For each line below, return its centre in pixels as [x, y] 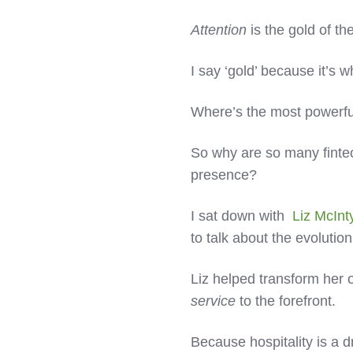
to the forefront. [286, 301]
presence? [224, 175]
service [214, 301]
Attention [219, 30]
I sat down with [242, 216]
